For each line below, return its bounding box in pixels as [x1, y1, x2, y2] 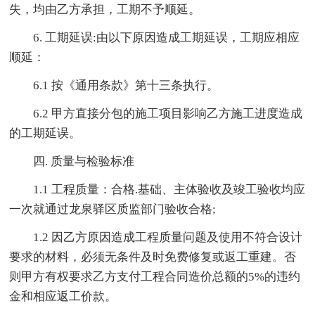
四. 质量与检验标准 [33, 155, 135, 169]
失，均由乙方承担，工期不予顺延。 [9, 3, 201, 17]
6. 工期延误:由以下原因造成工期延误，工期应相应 [33, 31, 300, 45]
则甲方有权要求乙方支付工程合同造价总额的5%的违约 [9, 270, 301, 284]
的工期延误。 [9, 127, 82, 141]
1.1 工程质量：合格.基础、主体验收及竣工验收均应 [33, 183, 306, 197]
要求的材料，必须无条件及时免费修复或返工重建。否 [9, 250, 297, 264]
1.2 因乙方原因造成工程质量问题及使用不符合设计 [33, 231, 303, 245]
